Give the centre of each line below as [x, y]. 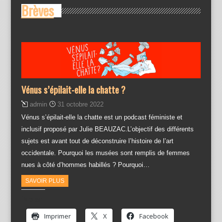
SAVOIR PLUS [45, 181]
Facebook [154, 216]
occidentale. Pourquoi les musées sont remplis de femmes [105, 153]
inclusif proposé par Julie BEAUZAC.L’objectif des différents [107, 129]
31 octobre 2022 [80, 104]
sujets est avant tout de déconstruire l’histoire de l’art [97, 141]
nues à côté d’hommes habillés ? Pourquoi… [85, 165]
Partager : [33, 199]
